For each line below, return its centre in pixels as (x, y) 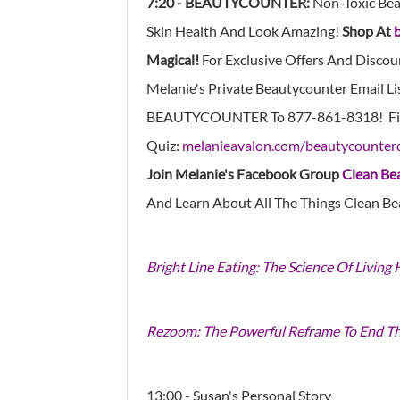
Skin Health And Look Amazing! (244, 30)
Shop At (368, 30)
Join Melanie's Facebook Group (244, 173)
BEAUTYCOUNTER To (216, 116)
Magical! (174, 59)
